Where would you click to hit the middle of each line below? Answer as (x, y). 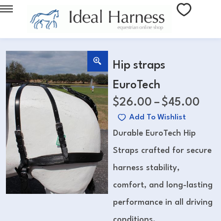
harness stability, (146, 168)
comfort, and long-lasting (163, 185)
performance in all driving (163, 202)
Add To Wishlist (158, 117)
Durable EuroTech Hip (154, 133)
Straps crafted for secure (162, 150)
